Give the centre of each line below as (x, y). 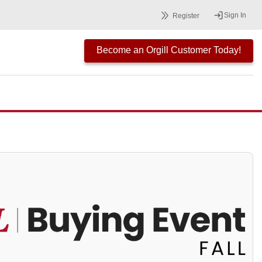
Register (186, 15)
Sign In (235, 15)
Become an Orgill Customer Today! (169, 50)
